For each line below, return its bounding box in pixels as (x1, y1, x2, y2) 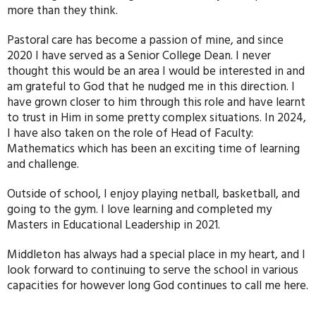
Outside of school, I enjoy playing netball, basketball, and (7, 183, 300, 204)
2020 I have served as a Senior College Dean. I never (7, 45, 271, 66)
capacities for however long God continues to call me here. (7, 275, 308, 296)
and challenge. (7, 154, 79, 174)
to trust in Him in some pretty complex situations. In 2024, (7, 107, 306, 128)
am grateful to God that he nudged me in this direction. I (7, 76, 295, 97)
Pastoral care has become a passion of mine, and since (7, 30, 284, 50)
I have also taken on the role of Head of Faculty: (7, 123, 253, 143)
